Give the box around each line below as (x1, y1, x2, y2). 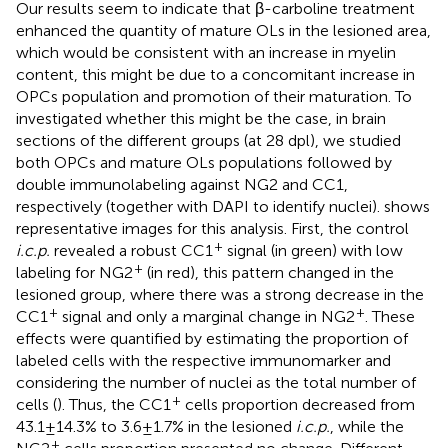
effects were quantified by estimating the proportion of (16, 329, 408, 349)
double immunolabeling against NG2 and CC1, (16, 175, 348, 195)
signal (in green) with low (223, 241, 403, 261)
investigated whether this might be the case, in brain (16, 109, 386, 129)
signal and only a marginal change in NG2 (58, 307, 355, 327)
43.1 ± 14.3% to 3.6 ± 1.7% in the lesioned (16, 417, 296, 437)
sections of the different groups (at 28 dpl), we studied (16, 131, 401, 151)
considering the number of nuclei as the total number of (16, 373, 416, 393)
